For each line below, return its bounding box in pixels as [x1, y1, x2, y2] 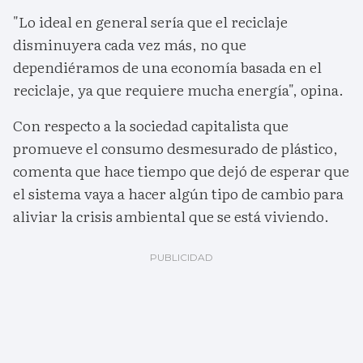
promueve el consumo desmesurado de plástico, [13, 137, 338, 160]
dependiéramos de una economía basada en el [13, 56, 322, 79]
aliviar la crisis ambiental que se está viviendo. [13, 205, 329, 228]
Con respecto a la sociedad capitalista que [13, 114, 288, 137]
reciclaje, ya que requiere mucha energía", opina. [13, 79, 344, 101]
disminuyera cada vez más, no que [13, 33, 246, 56]
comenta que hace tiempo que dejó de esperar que [13, 160, 349, 182]
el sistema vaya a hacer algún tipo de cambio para [13, 182, 344, 205]
